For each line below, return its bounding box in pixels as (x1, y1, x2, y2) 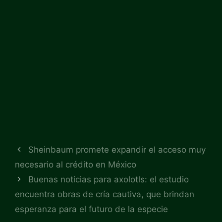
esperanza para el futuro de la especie (15, 204, 168, 214)
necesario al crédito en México (15, 159, 136, 169)
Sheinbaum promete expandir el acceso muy (28, 144, 206, 155)
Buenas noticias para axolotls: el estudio (28, 174, 189, 184)
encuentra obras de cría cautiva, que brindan (15, 189, 194, 199)
